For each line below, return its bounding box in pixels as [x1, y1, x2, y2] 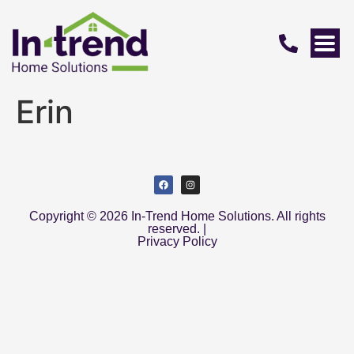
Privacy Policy [137, 234, 217, 248]
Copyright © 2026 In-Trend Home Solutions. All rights [28, 209, 326, 223]
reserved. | [148, 221, 206, 235]
